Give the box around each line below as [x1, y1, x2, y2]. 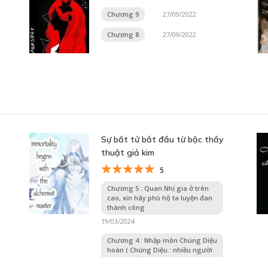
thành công [107, 202, 145, 212]
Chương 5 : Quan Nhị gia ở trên [107, 183, 209, 193]
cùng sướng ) [107, 254, 151, 264]
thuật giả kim [101, 147, 154, 158]
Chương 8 [107, 29, 139, 39]
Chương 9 [107, 9, 139, 19]
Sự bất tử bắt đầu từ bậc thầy [101, 133, 224, 145]
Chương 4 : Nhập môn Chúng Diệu [107, 235, 217, 245]
